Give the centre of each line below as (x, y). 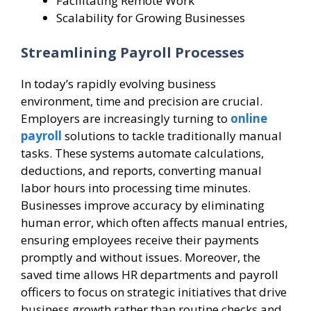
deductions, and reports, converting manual (141, 170)
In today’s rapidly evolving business (118, 83)
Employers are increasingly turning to (126, 118)
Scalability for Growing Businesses (151, 18)
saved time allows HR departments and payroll (150, 274)
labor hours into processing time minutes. (136, 187)
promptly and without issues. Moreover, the (141, 257)
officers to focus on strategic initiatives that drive (154, 292)
